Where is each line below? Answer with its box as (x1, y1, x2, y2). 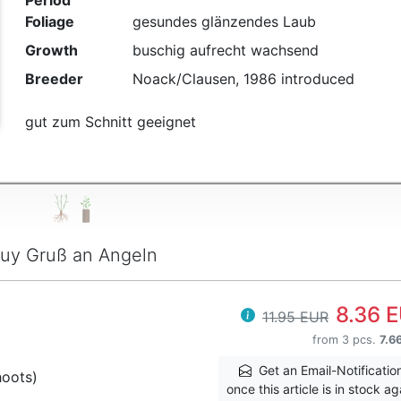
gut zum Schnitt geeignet (24, 113, 196, 132)
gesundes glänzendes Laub (132, 13, 316, 31)
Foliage (24, 13, 74, 31)
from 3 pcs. (312, 332, 380, 346)
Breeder (24, 70, 83, 89)
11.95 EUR (262, 307, 328, 326)
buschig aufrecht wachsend (132, 41, 319, 60)
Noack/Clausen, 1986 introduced (132, 70, 354, 89)
